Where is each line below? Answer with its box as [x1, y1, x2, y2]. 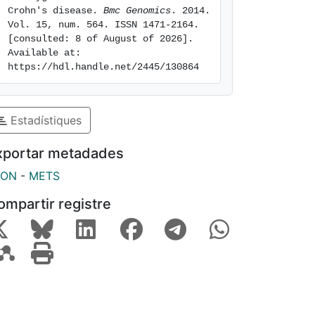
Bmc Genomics [103, 5, 171, 16]
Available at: [8, 47, 81, 58]
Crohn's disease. [8, 5, 103, 16]
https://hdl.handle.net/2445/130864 [8, 61, 199, 72]
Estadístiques [7, 112, 82, 127]
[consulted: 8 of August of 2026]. [8, 33, 193, 44]
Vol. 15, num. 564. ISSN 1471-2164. [8, 19, 199, 30]
